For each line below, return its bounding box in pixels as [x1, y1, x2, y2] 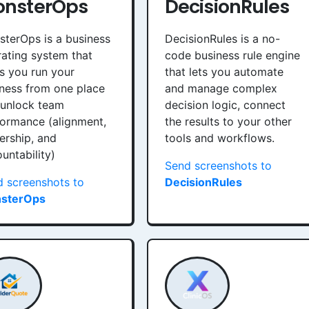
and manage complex [165, 81, 277, 95]
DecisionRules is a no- [165, 32, 280, 46]
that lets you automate [165, 65, 283, 79]
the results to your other [165, 114, 292, 128]
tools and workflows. [165, 131, 275, 145]
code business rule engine [165, 48, 300, 62]
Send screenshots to [165, 159, 272, 172]
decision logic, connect [165, 98, 286, 112]
